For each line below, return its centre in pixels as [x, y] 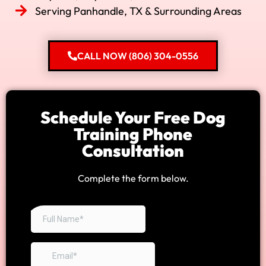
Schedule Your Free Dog [133, 117]
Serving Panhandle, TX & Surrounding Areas [138, 11]
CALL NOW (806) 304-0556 [138, 56]
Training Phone [133, 134]
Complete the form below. [133, 178]
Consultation [133, 150]
